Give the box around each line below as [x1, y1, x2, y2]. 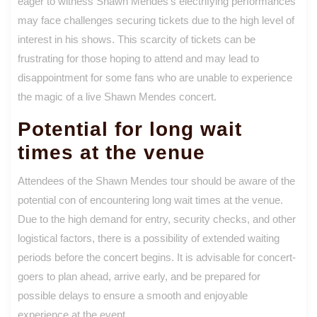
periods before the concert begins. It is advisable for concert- [18, 250, 296, 263]
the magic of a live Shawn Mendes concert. [18, 90, 217, 103]
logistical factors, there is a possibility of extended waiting [18, 231, 279, 244]
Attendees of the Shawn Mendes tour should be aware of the [18, 174, 295, 187]
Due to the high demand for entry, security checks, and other [18, 212, 296, 225]
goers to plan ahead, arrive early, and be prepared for [18, 270, 260, 282]
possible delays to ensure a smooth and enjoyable [18, 289, 248, 301]
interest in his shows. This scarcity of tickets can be [18, 33, 255, 45]
